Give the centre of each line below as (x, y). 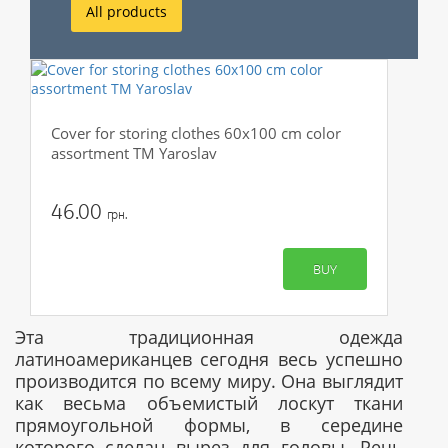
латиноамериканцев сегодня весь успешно (209, 359)
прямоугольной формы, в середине (209, 425)
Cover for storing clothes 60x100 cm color (196, 133)
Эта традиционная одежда (209, 337)
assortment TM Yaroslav (134, 153)
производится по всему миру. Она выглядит (209, 381)
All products (126, 11)
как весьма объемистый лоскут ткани (209, 403)
